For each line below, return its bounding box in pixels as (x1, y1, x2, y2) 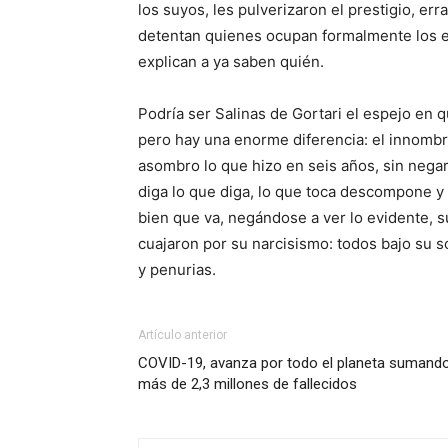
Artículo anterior (138, 328, 227, 342)
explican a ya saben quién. (138, 52, 324, 71)
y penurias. (138, 260, 216, 279)
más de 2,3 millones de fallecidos (138, 375, 357, 393)
